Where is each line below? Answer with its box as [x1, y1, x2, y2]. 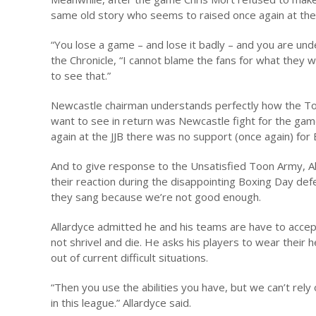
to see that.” [51, 68, 111, 83]
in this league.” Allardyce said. [51, 296, 191, 310]
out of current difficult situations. [51, 250, 208, 265]
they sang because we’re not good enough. [51, 190, 261, 204]
